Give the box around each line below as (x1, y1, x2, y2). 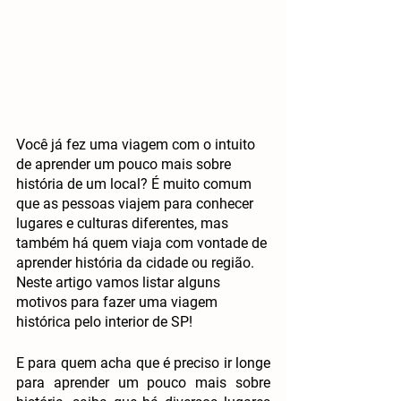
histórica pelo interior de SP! (16, 312, 192, 330)
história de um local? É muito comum (16, 175, 255, 192)
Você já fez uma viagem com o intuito (16, 135, 259, 153)
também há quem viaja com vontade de (16, 234, 270, 252)
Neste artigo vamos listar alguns (16, 273, 224, 291)
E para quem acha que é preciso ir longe (16, 354, 270, 371)
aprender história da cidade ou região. (16, 253, 258, 271)
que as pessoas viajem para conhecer (16, 194, 257, 212)
